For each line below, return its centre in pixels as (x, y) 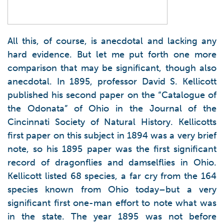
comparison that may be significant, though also (112, 68)
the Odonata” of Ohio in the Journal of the (112, 108)
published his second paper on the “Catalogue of (112, 95)
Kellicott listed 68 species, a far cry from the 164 (112, 176)
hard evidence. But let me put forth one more (112, 54)
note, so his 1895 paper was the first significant (112, 149)
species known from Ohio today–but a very (112, 189)
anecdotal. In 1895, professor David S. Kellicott (112, 81)
